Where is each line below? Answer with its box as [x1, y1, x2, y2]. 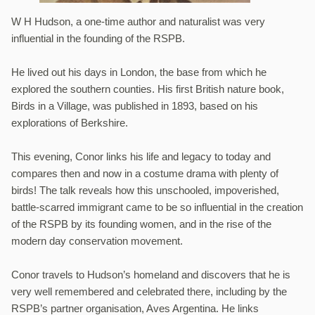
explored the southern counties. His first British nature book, [11, 83, 284, 96]
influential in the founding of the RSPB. [11, 32, 185, 45]
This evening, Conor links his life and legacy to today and [11, 150, 271, 163]
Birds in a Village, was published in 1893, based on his [11, 100, 258, 112]
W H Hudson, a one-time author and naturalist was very [11, 15, 265, 28]
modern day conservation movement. [11, 235, 183, 247]
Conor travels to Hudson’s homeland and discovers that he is [11, 269, 290, 281]
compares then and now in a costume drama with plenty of [11, 167, 278, 180]
